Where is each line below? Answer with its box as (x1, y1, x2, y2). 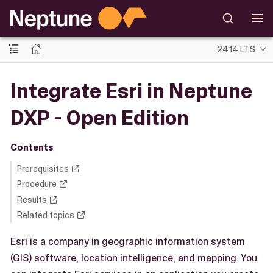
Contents (10, 141, 54, 154)
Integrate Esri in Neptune (10, 77, 252, 105)
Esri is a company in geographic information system (10, 235, 245, 249)
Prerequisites (16, 163, 69, 174)
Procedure (16, 179, 57, 190)
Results (16, 194, 47, 205)
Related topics (16, 210, 74, 221)
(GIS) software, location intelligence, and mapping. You (10, 251, 257, 265)
